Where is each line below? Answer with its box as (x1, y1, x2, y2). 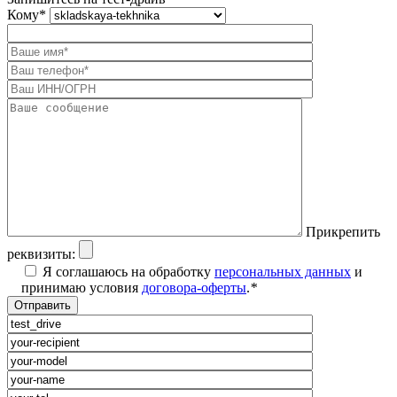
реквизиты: (7, 245, 75, 261)
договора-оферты (142, 279, 246, 295)
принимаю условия (21, 279, 142, 295)
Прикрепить (306, 223, 380, 239)
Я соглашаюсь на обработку (43, 263, 214, 279)
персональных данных (214, 263, 351, 279)
